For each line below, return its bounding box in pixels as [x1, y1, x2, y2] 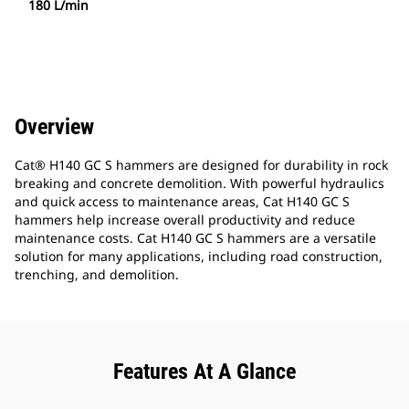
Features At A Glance [113, 359, 296, 385]
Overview [15, 114, 94, 141]
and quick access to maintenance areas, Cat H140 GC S [15, 193, 350, 211]
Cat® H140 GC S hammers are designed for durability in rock [15, 156, 388, 174]
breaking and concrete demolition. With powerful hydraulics [15, 174, 384, 193]
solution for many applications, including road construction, [15, 247, 383, 266]
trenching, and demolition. [15, 266, 179, 284]
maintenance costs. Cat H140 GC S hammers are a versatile [15, 229, 376, 247]
